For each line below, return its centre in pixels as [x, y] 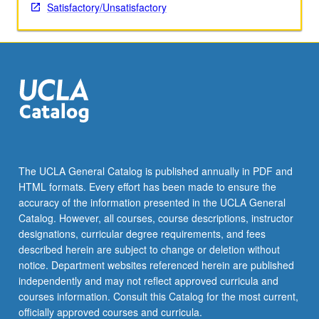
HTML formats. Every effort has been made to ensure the [147, 187]
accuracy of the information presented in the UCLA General [152, 203]
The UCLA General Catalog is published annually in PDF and [155, 171]
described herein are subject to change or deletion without [149, 250]
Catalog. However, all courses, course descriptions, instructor [156, 218]
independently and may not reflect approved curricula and [148, 281]
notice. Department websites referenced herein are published [156, 265]
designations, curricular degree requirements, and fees [142, 234]
